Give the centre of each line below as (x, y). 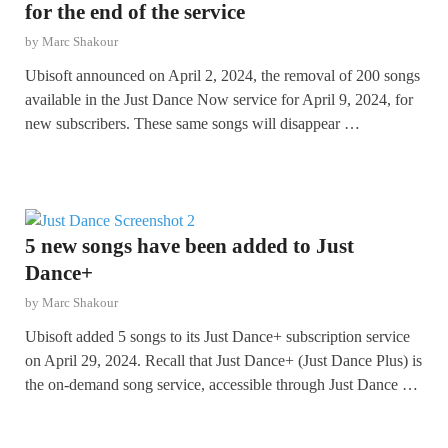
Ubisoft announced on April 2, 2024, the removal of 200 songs (222, 75)
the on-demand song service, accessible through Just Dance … (221, 384)
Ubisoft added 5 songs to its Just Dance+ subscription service (217, 336)
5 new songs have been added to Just (189, 245)
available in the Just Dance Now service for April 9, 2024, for (219, 99)
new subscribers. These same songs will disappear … (192, 123)
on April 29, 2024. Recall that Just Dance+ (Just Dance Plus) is (223, 360)
